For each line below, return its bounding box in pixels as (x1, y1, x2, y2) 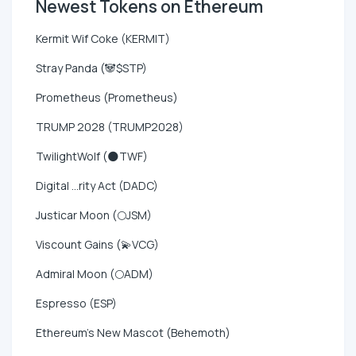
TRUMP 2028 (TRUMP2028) (36, 118, 184, 134)
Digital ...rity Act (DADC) (36, 177, 158, 193)
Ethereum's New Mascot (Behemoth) (36, 324, 230, 340)
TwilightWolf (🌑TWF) (36, 148, 148, 164)
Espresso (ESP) (36, 295, 117, 311)
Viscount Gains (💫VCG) (36, 236, 159, 252)
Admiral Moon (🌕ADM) (36, 265, 153, 281)
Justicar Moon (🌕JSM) (36, 207, 152, 222)
